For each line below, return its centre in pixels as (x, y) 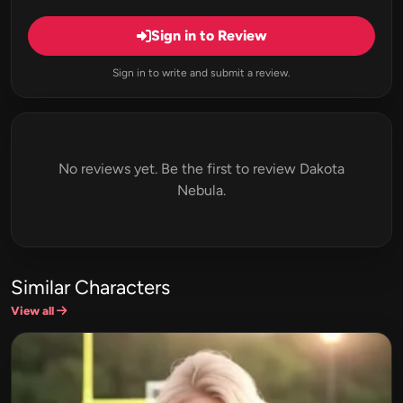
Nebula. (201, 191)
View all (34, 311)
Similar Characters (90, 288)
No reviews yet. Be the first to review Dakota (201, 169)
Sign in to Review (209, 36)
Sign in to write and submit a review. (201, 73)
